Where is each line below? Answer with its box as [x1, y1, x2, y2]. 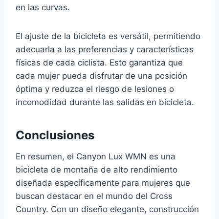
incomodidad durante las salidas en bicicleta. [16, 97, 194, 107]
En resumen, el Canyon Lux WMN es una [16, 151, 175, 161]
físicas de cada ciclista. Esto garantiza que [16, 57, 183, 67]
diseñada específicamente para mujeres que [16, 177, 190, 188]
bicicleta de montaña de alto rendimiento [16, 164, 177, 175]
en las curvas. [16, 2, 70, 12]
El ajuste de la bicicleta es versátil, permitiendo [16, 31, 200, 41]
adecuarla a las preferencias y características [16, 44, 194, 54]
